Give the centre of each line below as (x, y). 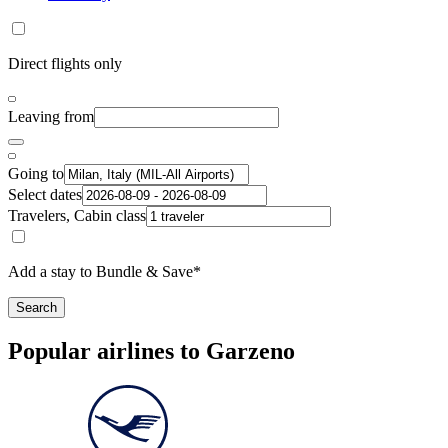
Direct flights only (65, 64)
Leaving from (51, 117)
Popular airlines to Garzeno (151, 351)
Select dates (45, 195)
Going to (36, 174)
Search (36, 308)
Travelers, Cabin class (77, 216)
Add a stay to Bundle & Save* (104, 272)
